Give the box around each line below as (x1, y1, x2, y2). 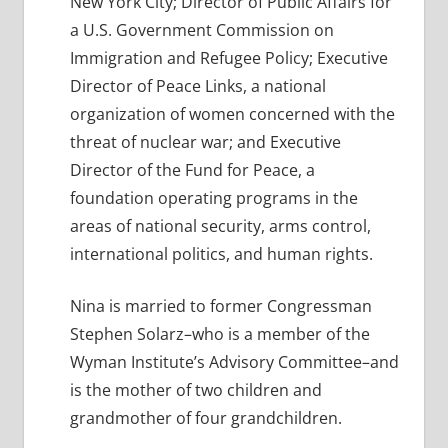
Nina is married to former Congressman (69, 295, 372, 318)
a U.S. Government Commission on (69, 19, 334, 42)
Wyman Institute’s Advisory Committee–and (69, 351, 399, 374)
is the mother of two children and (69, 379, 322, 402)
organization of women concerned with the (69, 103, 395, 126)
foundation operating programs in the (69, 187, 358, 210)
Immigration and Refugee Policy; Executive (69, 47, 388, 70)
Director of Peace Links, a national (69, 75, 326, 98)
